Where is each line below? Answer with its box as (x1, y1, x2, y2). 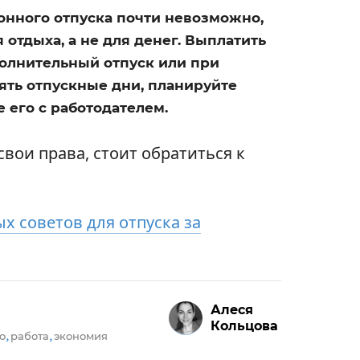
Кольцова (210, 317, 278, 333)
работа (10, 329, 49, 342)
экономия (54, 329, 108, 342)
